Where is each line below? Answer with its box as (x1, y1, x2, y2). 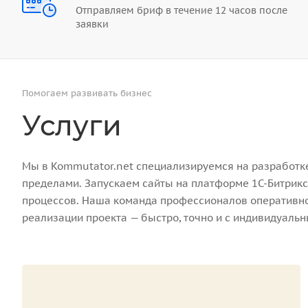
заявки (76, 17, 109, 30)
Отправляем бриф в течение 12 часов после (76, 3, 287, 16)
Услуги (22, 108, 122, 142)
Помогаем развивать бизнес (22, 87, 152, 99)
